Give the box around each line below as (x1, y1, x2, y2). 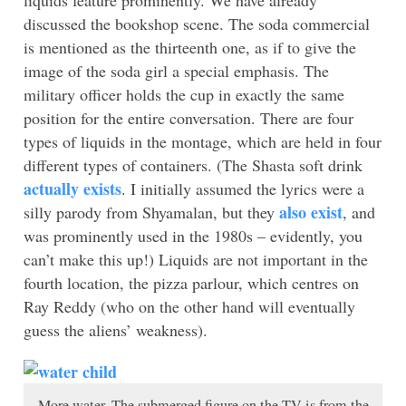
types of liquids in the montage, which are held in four (24, 130, 382, 152)
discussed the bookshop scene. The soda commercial (24, 12, 370, 34)
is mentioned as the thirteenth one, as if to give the (24, 35, 356, 58)
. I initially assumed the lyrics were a (121, 177, 364, 199)
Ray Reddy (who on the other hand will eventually (24, 295, 355, 317)
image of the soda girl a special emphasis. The (24, 59, 329, 82)
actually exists (24, 176, 121, 200)
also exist (279, 199, 343, 224)
